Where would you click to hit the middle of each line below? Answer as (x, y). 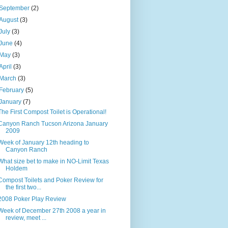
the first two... (23, 187)
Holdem (16, 168)
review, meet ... (26, 218)
